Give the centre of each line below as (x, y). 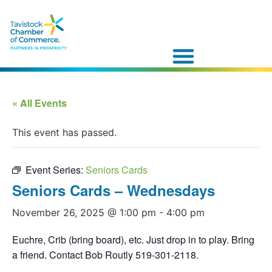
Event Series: (56, 169)
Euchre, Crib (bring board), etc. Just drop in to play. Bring (133, 239)
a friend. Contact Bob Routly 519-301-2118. (105, 254)
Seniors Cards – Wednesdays (114, 190)
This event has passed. (64, 132)
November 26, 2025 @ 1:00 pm (84, 212)
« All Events (39, 103)
